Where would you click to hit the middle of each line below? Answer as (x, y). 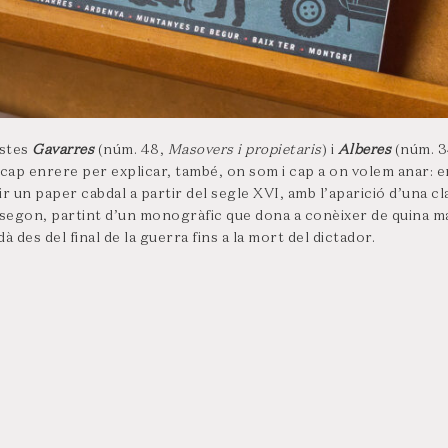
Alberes (366, 150)
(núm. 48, (132, 150)
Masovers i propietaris (244, 150)
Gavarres (65, 150)
